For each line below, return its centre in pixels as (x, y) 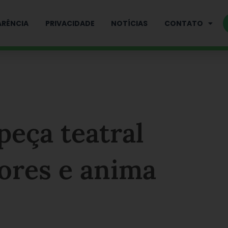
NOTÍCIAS (130, 23)
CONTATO (184, 23)
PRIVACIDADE (70, 23)
